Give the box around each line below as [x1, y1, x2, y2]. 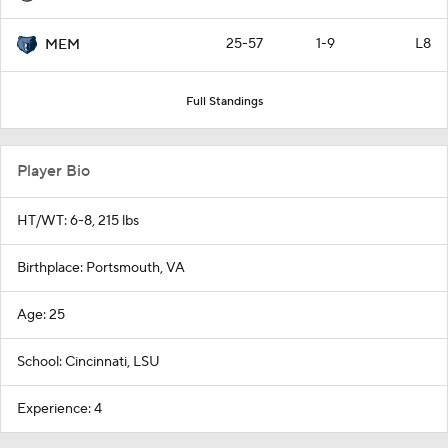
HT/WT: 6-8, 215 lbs [17, 212, 139, 230]
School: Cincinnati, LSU [17, 353, 160, 371]
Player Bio [17, 161, 90, 181]
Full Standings [185, 94, 263, 109]
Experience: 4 [17, 400, 102, 418]
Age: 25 [17, 306, 65, 324]
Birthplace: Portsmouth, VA [17, 259, 185, 277]
